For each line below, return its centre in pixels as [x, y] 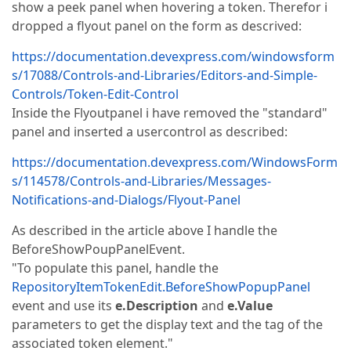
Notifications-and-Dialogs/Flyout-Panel [126, 200]
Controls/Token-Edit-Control [95, 94]
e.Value [250, 306]
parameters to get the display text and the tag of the [167, 324]
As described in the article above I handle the [145, 230]
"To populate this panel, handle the [115, 268]
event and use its [63, 306]
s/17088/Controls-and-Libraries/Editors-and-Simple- [165, 75]
